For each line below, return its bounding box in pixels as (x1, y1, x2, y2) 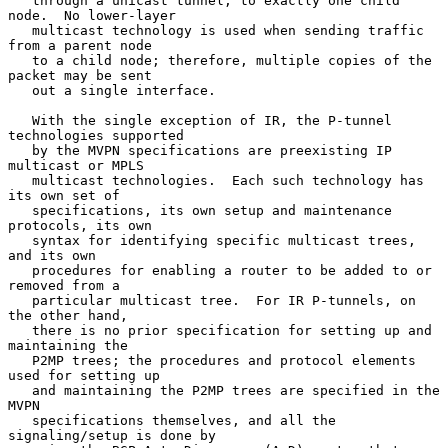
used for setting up (8, 367, 160, 383)
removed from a (8, 277, 120, 293)
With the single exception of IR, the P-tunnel (8, 112, 32, 128)
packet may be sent (8, 67, 152, 83)
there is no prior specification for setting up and (8, 322, 32, 338)
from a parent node (8, 37, 152, 53)
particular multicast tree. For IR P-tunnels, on (8, 292, 32, 308)
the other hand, (8, 307, 128, 323)
